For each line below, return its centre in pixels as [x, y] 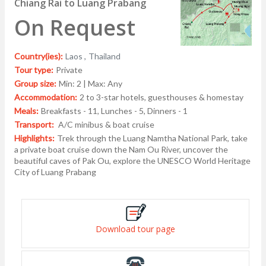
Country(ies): [39, 56]
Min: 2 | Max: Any [91, 84]
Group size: [35, 84]
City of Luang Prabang [55, 172]
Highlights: [34, 138]
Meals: [26, 111]
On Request [75, 28]
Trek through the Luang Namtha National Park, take [152, 138]
